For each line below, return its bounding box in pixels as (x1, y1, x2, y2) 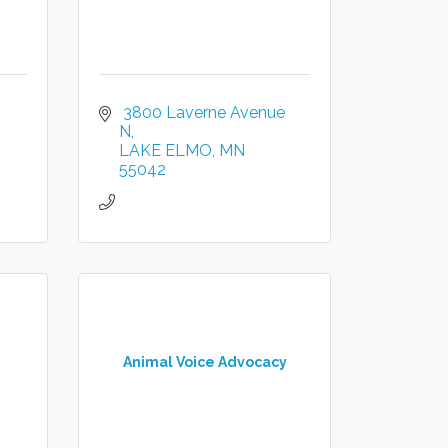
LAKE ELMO (119, 141, 213, 160)
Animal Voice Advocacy (122, 353, 287, 370)
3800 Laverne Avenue (119, 103, 286, 122)
